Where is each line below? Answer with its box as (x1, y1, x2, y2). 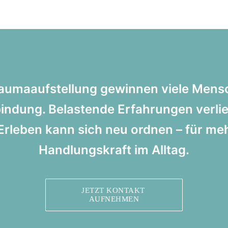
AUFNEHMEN (89, 195, 139, 203)
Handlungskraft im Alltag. (39, 142, 189, 157)
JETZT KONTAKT (81, 186, 145, 194)
